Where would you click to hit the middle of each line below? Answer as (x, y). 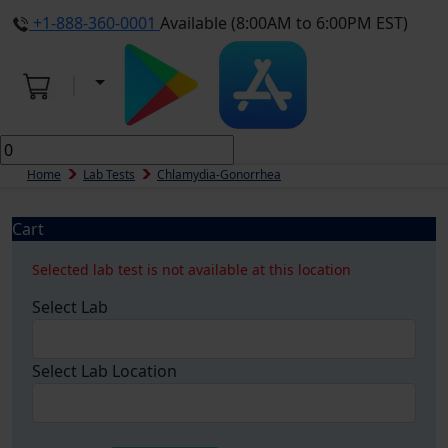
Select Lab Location (104, 371)
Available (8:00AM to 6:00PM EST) (284, 23)
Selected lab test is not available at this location (191, 269)
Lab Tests (109, 174)
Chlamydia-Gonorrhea (219, 174)
